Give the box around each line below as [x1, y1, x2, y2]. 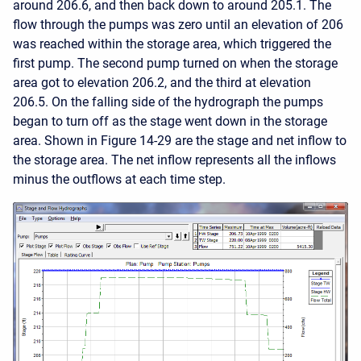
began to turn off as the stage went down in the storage [13, 113, 327, 129]
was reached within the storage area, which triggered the [13, 35, 331, 52]
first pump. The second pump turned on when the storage [13, 55, 338, 71]
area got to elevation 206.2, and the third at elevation [13, 74, 311, 90]
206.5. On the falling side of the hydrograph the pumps [13, 93, 323, 110]
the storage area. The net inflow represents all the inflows [13, 151, 336, 168]
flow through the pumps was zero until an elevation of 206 [13, 16, 343, 32]
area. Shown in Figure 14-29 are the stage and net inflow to [13, 132, 346, 148]
